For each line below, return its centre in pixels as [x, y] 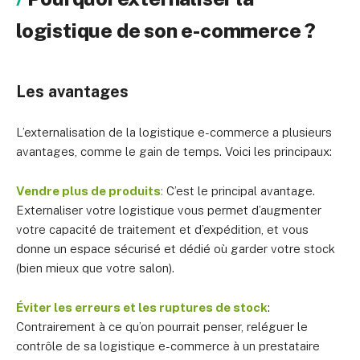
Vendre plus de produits [88, 191]
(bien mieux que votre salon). [95, 268]
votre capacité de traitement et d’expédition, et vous [162, 230]
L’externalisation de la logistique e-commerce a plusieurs [174, 133]
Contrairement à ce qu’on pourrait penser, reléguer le [162, 327]
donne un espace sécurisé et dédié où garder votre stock [176, 249]
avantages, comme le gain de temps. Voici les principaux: [174, 152]
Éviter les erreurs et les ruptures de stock [142, 308]
